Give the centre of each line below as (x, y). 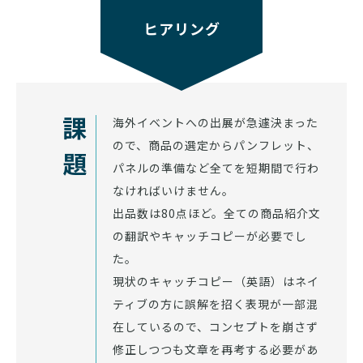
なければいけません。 (174, 190)
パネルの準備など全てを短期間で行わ (216, 167)
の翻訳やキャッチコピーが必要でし (210, 235)
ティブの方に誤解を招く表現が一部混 (216, 303)
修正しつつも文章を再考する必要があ (216, 349)
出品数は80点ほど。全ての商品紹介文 (217, 213)
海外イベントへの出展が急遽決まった (216, 122)
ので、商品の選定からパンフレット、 (216, 145)
